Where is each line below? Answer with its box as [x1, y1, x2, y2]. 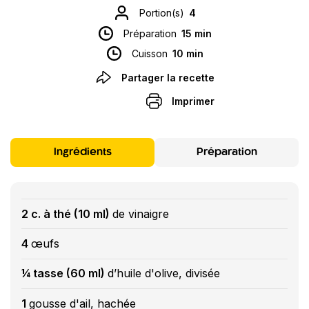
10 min [172, 48, 203, 60]
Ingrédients [53, 147, 112, 157]
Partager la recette [121, 71, 215, 83]
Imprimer [171, 94, 215, 107]
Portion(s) [139, 7, 184, 19]
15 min [181, 27, 212, 39]
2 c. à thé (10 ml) [21, 206, 112, 221]
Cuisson [131, 48, 168, 60]
